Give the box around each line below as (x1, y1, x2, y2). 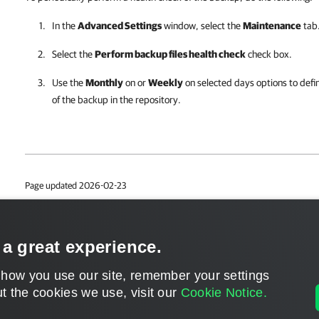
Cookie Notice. (180, 286, 267, 300)
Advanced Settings (78, 19, 162, 31)
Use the (52, 76, 85, 88)
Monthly (85, 76, 123, 88)
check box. (246, 48, 292, 60)
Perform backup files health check (95, 48, 246, 60)
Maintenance (243, 19, 301, 31)
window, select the (162, 19, 243, 31)
